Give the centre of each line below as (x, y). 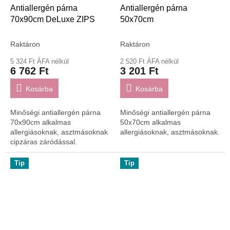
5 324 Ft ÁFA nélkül (40, 61)
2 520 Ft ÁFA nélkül (149, 61)
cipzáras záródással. (44, 141)
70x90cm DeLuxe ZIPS (53, 19)
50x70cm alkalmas (150, 122)
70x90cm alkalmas (41, 122)
